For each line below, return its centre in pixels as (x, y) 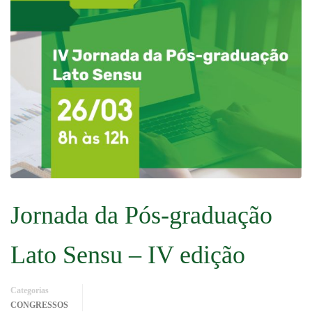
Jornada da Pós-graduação (141, 215)
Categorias (30, 290)
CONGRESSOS (39, 305)
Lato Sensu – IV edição (128, 255)
